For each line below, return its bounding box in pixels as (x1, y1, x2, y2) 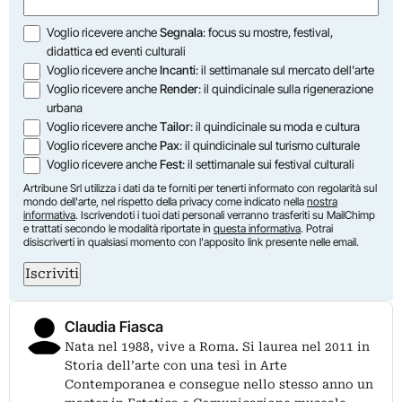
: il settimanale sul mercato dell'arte (196, 63, 375, 78)
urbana (47, 100, 83, 116)
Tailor (160, 119, 191, 135)
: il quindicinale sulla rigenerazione (198, 82, 374, 97)
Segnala (160, 25, 204, 40)
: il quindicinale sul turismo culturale (179, 138, 361, 153)
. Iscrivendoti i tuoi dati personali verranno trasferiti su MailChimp (75, 208, 375, 223)
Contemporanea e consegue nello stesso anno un (65, 377, 373, 392)
